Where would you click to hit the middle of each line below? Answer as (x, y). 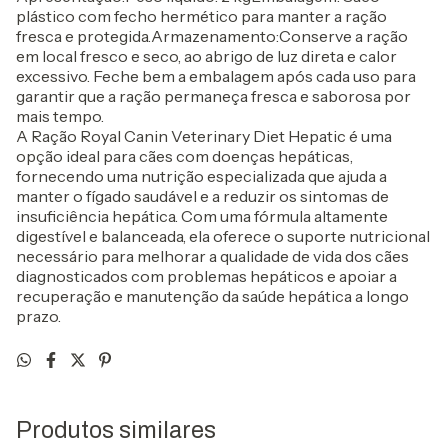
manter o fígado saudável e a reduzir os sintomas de (202, 196)
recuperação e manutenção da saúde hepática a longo (212, 296)
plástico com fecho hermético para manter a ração (201, 16)
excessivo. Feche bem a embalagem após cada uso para (216, 76)
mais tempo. (60, 116)
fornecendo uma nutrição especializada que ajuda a (201, 176)
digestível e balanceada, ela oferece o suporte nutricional (223, 236)
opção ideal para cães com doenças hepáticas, (184, 156)
